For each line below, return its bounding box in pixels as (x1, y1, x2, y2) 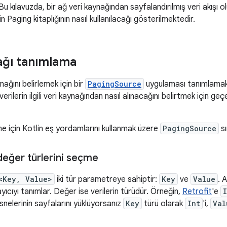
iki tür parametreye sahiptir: (55, 174, 159, 184)
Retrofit (182, 186, 212, 197)
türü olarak (142, 199, 185, 209)
